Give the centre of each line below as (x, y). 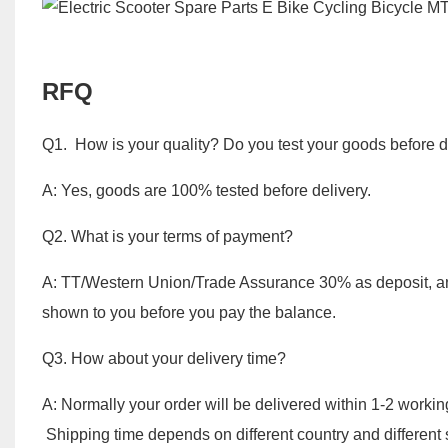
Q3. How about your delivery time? (163, 359)
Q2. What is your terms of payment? (169, 237)
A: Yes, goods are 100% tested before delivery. (206, 191)
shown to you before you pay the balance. (188, 313)
